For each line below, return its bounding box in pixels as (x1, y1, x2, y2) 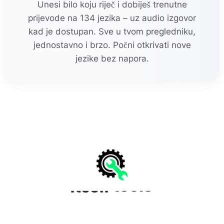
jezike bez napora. (75, 53, 149, 63)
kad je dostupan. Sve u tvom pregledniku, (28, 26, 195, 36)
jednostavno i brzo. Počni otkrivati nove (33, 39, 191, 50)
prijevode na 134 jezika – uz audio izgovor (28, 12, 196, 23)
